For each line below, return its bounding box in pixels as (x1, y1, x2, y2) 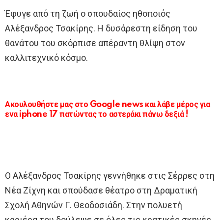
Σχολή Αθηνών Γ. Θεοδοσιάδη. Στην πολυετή (5, 200, 182, 211)
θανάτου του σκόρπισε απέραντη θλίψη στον (5, 38, 185, 49)
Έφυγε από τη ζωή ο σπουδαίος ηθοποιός (5, 8, 170, 19)
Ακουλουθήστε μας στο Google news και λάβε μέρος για (5, 100, 210, 110)
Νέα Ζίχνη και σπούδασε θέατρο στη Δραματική (5, 185, 197, 196)
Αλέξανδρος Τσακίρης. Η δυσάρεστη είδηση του (5, 23, 197, 34)
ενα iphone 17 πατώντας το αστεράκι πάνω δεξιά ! (5, 110, 189, 119)
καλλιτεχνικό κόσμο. (5, 53, 88, 63)
